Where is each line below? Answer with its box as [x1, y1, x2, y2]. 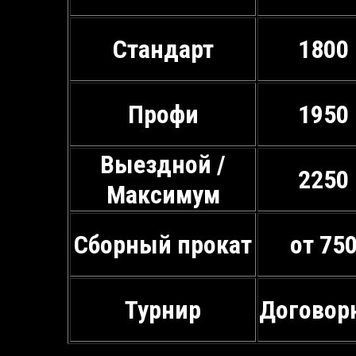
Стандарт [112, 33, 214, 64]
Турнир [125, 294, 202, 325]
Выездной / [100, 149, 226, 180]
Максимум [106, 179, 220, 210]
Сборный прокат [74, 229, 253, 260]
